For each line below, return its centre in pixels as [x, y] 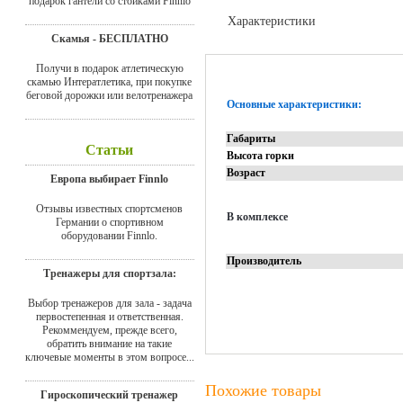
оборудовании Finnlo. [109, 235]
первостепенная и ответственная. [109, 316]
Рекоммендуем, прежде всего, [109, 330]
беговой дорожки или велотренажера [109, 95]
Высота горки [260, 156]
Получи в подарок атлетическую [109, 68]
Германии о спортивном [109, 222]
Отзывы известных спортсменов [109, 208]
